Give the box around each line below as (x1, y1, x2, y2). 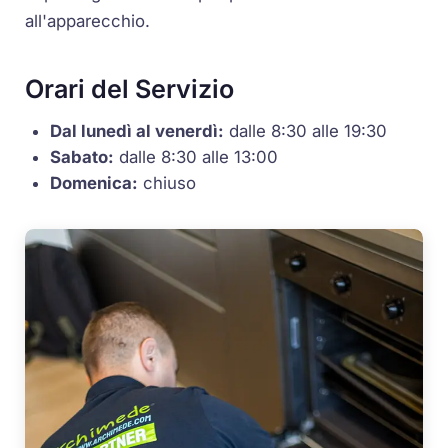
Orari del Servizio (25, 74, 235, 105)
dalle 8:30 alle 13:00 (114, 146, 279, 167)
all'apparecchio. (25, 11, 151, 32)
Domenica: (50, 172, 139, 193)
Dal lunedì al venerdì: (50, 120, 225, 141)
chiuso (138, 172, 197, 193)
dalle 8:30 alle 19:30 (224, 120, 388, 141)
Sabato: (50, 146, 115, 167)
